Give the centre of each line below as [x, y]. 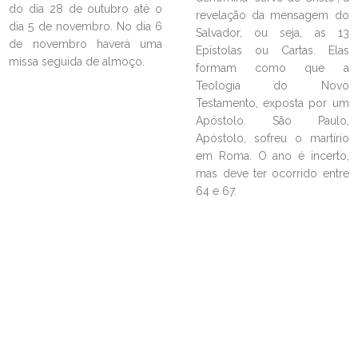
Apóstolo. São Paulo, [272, 121]
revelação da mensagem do [272, 15]
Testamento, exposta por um [272, 103]
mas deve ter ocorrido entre [272, 173]
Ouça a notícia [169, 186]
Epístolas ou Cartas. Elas [272, 50]
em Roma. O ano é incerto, [272, 156]
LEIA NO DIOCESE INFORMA [148, 101]
